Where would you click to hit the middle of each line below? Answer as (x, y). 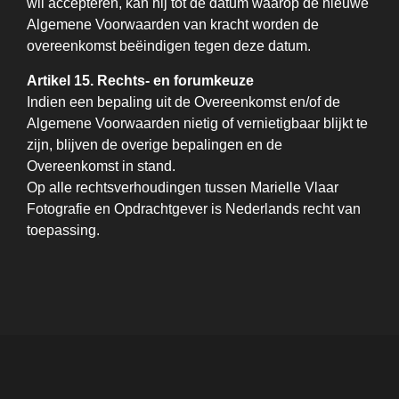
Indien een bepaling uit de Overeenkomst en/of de (183, 102)
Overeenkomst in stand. (101, 166)
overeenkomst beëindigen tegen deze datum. (169, 46)
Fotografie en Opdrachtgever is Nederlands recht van (194, 209)
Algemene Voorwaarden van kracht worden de (173, 24)
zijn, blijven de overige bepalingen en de (155, 145)
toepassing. (63, 230)
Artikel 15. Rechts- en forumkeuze (140, 81)
